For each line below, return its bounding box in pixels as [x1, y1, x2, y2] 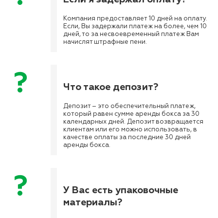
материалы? [63, 196, 122, 208]
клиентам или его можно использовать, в [63, 126, 197, 134]
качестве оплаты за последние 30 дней [63, 133, 191, 142]
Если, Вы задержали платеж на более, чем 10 [63, 22, 207, 31]
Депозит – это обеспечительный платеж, [63, 102, 196, 110]
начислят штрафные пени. [63, 38, 147, 46]
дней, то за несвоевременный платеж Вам [63, 30, 199, 38]
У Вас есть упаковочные [63, 183, 178, 196]
